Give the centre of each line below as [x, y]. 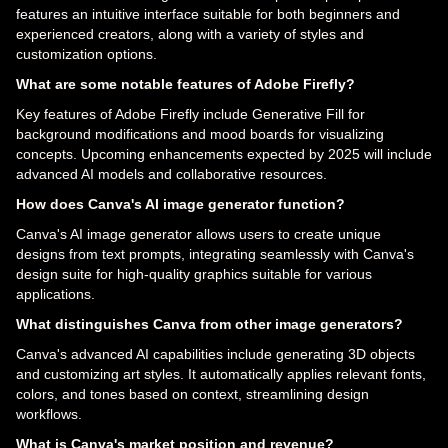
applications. [55, 293]
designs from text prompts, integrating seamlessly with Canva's [215, 253]
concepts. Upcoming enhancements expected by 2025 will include [224, 153]
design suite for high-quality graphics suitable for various [194, 273]
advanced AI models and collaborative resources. [171, 173]
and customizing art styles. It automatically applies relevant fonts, [221, 373]
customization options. [86, 53]
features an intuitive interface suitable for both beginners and [208, 13]
